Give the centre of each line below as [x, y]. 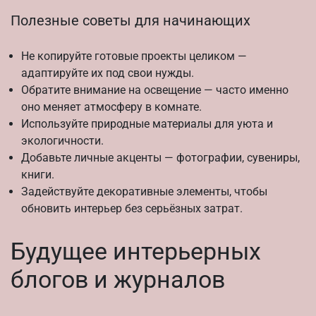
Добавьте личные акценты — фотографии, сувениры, [160, 157]
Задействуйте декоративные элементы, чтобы [144, 191]
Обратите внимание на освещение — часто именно [155, 90]
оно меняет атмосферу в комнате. [111, 107]
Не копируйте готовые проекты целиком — [134, 56]
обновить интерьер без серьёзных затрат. [132, 208]
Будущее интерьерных [136, 251]
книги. [38, 174]
